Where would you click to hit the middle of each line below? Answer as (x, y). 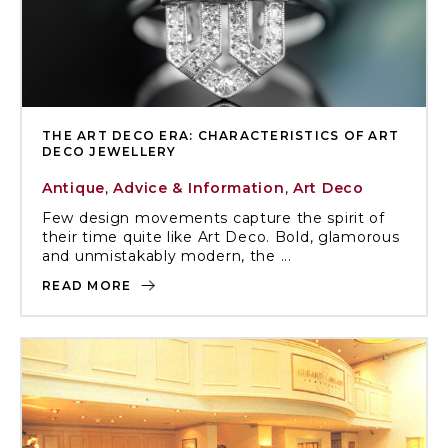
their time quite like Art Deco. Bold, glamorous (221, 237)
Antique (73, 188)
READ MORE (89, 285)
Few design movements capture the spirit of (213, 218)
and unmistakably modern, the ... (167, 256)
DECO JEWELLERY (109, 151)
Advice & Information (199, 188)
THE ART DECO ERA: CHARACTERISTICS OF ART (220, 135)
